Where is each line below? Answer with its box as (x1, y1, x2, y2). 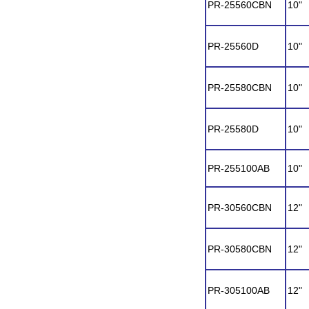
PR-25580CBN (208, 82, 272, 93)
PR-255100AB (208, 163, 270, 174)
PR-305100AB (208, 285, 270, 296)
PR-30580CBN (208, 243, 272, 255)
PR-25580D (208, 123, 259, 134)
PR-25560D (208, 41, 259, 52)
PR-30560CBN (208, 202, 272, 213)
